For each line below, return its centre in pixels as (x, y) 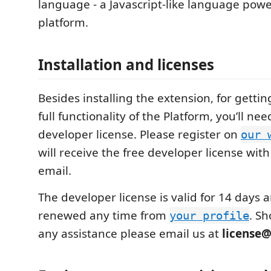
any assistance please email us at (130, 233)
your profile (209, 215)
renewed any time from (104, 215)
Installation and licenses (126, 64)
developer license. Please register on (139, 134)
